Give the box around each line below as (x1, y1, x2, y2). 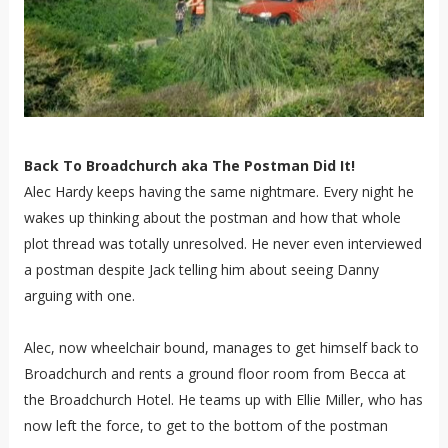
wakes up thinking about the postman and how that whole (23, 207, 401, 227)
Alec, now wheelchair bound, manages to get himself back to (23, 337, 419, 357)
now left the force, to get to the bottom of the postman (23, 415, 388, 435)
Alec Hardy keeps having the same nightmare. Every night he (23, 181, 414, 201)
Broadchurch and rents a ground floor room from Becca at (23, 363, 406, 383)
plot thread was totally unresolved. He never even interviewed (23, 233, 422, 253)
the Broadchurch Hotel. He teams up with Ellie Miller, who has (23, 389, 423, 409)
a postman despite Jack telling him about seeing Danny (23, 259, 379, 279)
